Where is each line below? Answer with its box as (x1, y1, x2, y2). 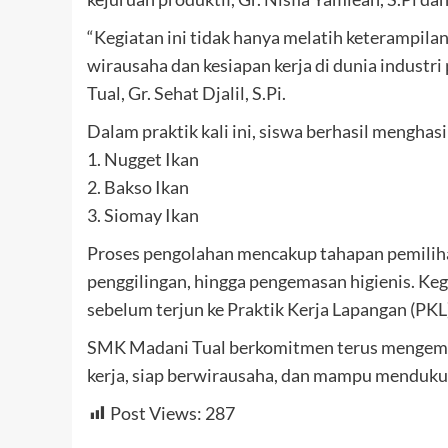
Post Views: (110, 401, 202, 424)
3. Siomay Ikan (87, 203, 199, 226)
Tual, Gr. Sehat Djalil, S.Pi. (87, 81, 286, 104)
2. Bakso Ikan (87, 175, 189, 198)
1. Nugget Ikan (87, 147, 199, 170)
